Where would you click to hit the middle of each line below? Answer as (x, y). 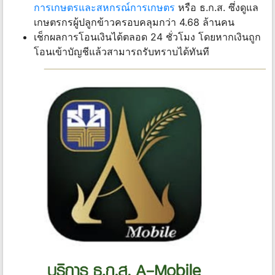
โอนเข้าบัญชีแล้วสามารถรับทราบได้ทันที (122, 51)
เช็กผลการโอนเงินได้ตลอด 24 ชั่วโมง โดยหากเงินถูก (147, 37)
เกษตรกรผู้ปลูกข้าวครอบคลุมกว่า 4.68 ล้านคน (134, 22)
